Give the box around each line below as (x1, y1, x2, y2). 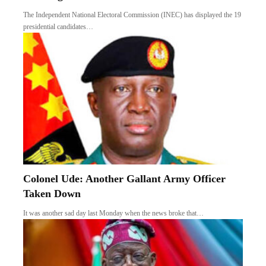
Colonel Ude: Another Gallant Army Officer (23, 173, 226, 185)
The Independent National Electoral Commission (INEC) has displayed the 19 (23, 11, 241, 20)
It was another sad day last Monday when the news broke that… (23, 209, 204, 218)
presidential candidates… (23, 23, 93, 31)
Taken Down (23, 188, 81, 200)
